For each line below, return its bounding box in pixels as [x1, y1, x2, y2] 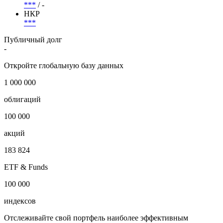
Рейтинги [4, 8, 37, 17]
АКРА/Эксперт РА [24, 25, 87, 34]
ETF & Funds [4, 197, 48, 206]
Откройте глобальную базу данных [4, 95, 123, 104]
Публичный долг [4, 69, 62, 78]
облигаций [4, 129, 41, 138]
